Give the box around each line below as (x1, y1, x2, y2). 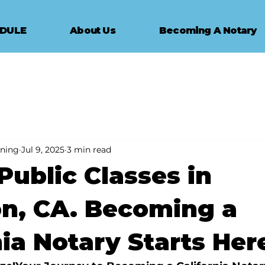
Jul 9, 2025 (21, 144, 64, 155)
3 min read (67, 144, 111, 155)
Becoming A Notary (159, 25, 257, 36)
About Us (70, 25, 115, 36)
